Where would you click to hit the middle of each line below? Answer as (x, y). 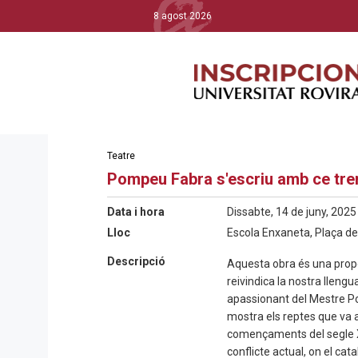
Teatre (121, 156)
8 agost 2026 (183, 16)
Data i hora (136, 212)
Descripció (136, 261)
